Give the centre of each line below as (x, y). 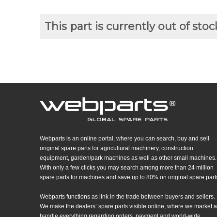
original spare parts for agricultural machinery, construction (116, 148)
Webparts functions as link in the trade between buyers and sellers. (127, 197)
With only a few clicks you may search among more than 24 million (127, 168)
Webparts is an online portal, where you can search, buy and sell (124, 139)
